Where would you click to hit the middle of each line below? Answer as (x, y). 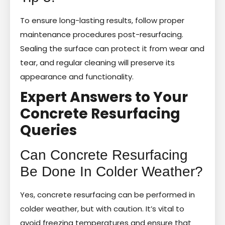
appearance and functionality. (77, 76)
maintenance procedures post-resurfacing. (102, 34)
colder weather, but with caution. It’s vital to (102, 208)
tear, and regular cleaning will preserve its (97, 62)
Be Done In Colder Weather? (111, 171)
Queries (48, 130)
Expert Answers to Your (104, 97)
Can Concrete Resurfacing (104, 155)
